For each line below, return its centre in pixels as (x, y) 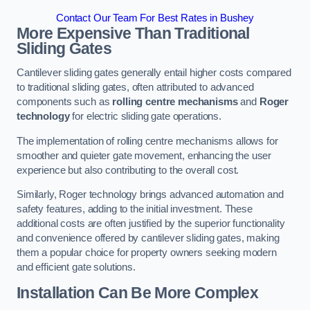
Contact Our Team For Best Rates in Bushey (155, 18)
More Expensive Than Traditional (133, 33)
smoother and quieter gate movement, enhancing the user (144, 155)
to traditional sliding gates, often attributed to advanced (135, 88)
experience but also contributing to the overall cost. (128, 170)
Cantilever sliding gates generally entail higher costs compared (154, 73)
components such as (65, 102)
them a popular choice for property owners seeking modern (147, 253)
